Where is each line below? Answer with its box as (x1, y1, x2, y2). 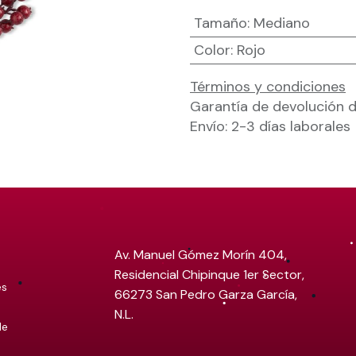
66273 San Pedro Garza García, (114, 286, 297, 303)
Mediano (253, 14, 310, 33)
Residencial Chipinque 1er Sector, (114, 266, 304, 283)
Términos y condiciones (190, 77, 346, 96)
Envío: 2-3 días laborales (190, 117, 350, 136)
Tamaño (193, 14, 247, 33)
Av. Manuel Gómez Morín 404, (114, 246, 287, 263)
